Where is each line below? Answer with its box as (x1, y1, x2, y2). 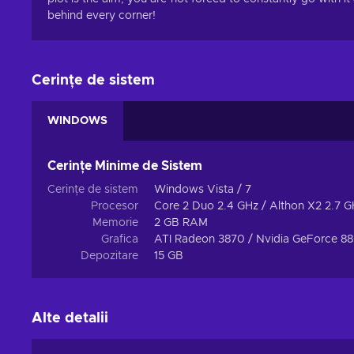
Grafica (101, 234, 138, 246)
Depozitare (81, 250, 138, 262)
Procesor (91, 201, 138, 213)
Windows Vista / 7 (154, 184, 251, 196)
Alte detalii (32, 311, 108, 326)
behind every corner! (47, 10, 156, 22)
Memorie (92, 217, 138, 229)
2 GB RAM (154, 217, 208, 229)
